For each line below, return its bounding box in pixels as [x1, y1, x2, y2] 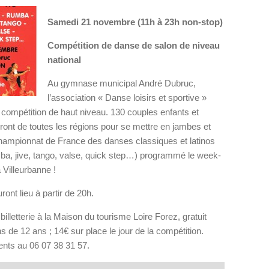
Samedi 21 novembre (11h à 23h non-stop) [47, 17, 223, 27]
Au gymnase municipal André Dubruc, [47, 78, 196, 88]
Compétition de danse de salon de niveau [47, 40, 220, 50]
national [47, 55, 81, 65]
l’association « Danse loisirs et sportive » [47, 92, 207, 103]
